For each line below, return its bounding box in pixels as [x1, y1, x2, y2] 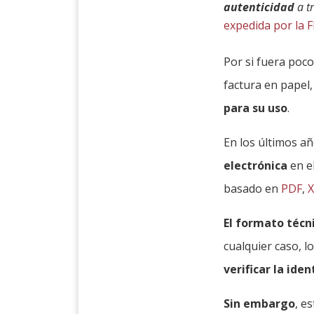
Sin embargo [224, 296, 296, 312]
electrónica [224, 158, 288, 174]
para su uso [224, 100, 288, 116]
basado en [224, 181, 282, 197]
